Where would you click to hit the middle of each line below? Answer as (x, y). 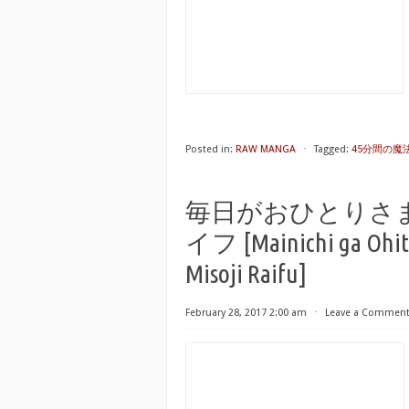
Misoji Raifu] (246, 273)
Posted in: (209, 149)
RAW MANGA (266, 149)
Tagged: (331, 149)
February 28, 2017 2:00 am (246, 313)
